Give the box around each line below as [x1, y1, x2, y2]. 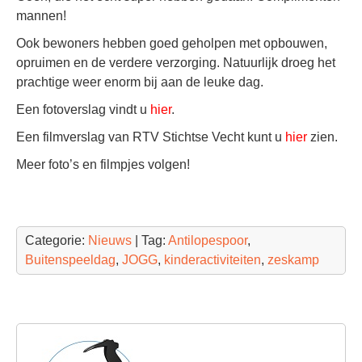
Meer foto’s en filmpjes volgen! [16, 158, 190, 171]
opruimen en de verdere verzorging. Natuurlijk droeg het [16, 56, 335, 69]
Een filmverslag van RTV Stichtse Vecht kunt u [16, 130, 285, 144]
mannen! [16, 9, 66, 23]
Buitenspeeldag [25, 253, 116, 267]
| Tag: [132, 234, 168, 247]
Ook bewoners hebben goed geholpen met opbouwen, [16, 36, 327, 50]
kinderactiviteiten [164, 253, 261, 267]
